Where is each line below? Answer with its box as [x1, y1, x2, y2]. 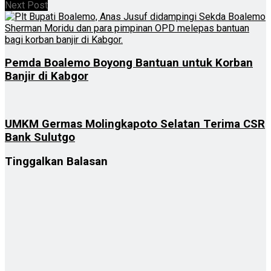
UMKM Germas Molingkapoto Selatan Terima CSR [5, 117, 265, 131]
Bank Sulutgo [5, 130, 75, 144]
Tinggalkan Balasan [5, 155, 108, 169]
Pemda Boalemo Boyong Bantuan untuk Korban [5, 56, 253, 70]
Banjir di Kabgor [5, 70, 88, 83]
